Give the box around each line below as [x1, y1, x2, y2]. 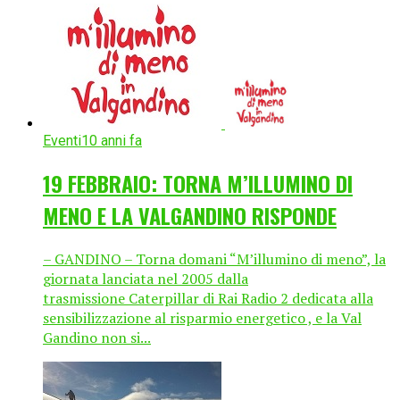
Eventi [43, 132, 81, 150]
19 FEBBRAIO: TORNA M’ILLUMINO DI [43, 167, 353, 200]
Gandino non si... [43, 328, 151, 348]
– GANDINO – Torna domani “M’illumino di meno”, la [43, 249, 386, 270]
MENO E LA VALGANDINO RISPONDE [43, 199, 337, 232]
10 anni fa [81, 132, 142, 150]
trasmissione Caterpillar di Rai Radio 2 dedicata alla [43, 288, 373, 309]
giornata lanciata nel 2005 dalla [43, 269, 248, 289]
